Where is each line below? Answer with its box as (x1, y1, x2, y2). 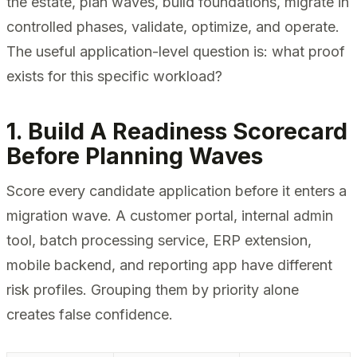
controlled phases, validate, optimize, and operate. (6, 18, 339, 35)
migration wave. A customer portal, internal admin (6, 207, 333, 225)
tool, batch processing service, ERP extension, (6, 232, 312, 249)
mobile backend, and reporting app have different (6, 257, 332, 274)
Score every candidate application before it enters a (6, 182, 347, 200)
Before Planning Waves (6, 141, 263, 170)
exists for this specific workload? (6, 67, 222, 84)
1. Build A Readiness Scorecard (6, 116, 347, 145)
